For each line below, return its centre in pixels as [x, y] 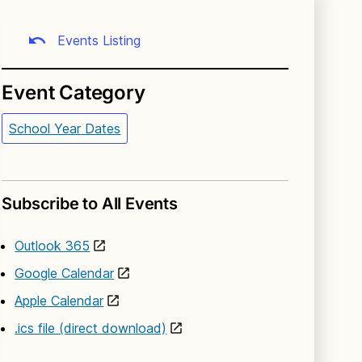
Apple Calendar [59, 300]
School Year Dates [65, 128]
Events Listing [97, 40]
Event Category [74, 92]
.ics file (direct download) [91, 328]
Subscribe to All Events [90, 203]
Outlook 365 [53, 245]
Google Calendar [65, 273]
